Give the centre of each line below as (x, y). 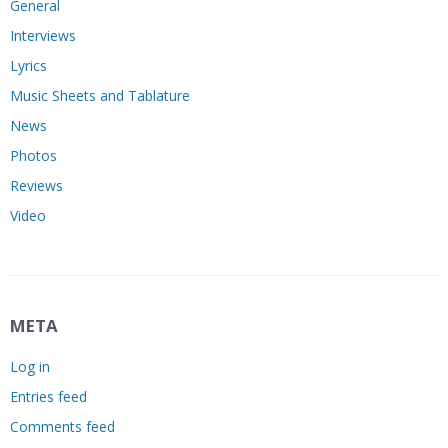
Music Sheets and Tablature (100, 95)
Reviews (36, 185)
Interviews (43, 35)
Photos (33, 155)
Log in (30, 366)
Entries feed (48, 396)
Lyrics (28, 65)
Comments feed (62, 426)
